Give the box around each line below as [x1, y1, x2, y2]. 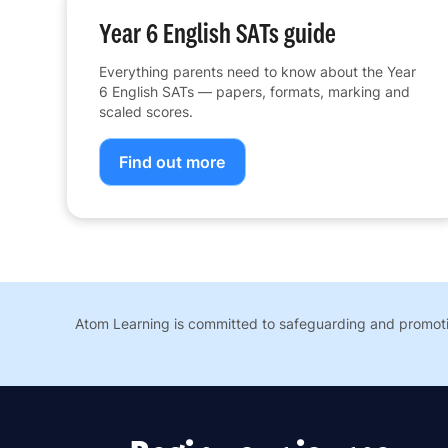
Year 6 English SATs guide [99, 15, 337, 52]
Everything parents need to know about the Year [99, 63, 417, 81]
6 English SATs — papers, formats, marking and [99, 83, 411, 101]
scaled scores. [99, 103, 194, 121]
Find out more [119, 152, 226, 173]
